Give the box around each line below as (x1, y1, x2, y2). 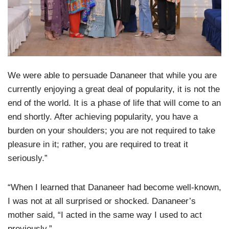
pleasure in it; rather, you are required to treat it (8, 139, 188, 149)
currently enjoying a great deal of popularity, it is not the (8, 84, 220, 94)
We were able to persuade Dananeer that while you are (8, 70, 217, 80)
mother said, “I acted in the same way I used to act (8, 210, 202, 220)
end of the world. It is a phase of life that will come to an (8, 98, 221, 108)
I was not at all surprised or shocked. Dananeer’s (8, 196, 196, 206)
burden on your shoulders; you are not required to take (8, 125, 215, 135)
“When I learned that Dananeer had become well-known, (8, 182, 221, 192)
